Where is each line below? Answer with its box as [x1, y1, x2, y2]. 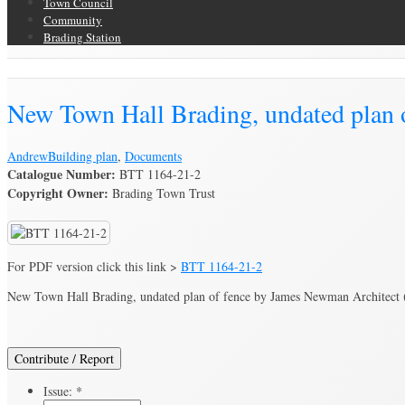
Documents [125, 146, 182, 165]
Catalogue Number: [7, 164, 116, 184]
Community [43, 12, 102, 28]
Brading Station [43, 29, 121, 45]
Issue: [43, 381, 76, 400]
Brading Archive [7, 59, 121, 77]
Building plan [48, 146, 118, 165]
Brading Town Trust [108, 184, 215, 202]
